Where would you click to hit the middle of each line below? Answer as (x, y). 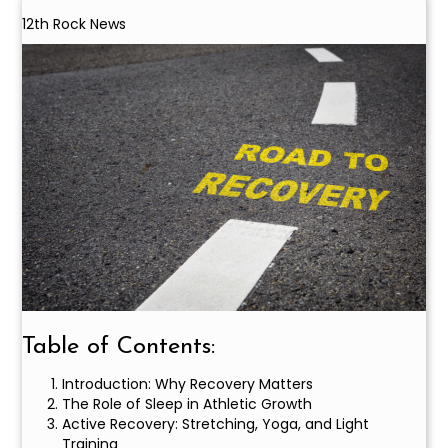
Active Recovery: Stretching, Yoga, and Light (216, 424)
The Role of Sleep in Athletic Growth (189, 404)
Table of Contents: (119, 347)
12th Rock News (74, 24)
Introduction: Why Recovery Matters (190, 384)
